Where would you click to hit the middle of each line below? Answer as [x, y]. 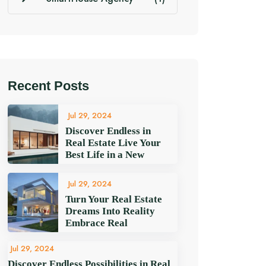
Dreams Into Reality [110, 211]
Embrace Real [96, 223]
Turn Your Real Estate [114, 199]
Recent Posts [48, 86]
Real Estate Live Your [113, 142]
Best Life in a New [105, 154]
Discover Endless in [108, 131]
